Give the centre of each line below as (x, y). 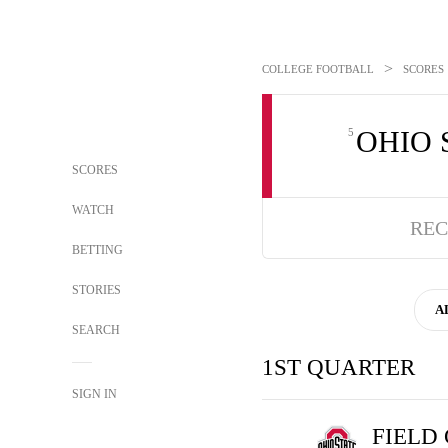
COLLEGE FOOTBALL (318, 68)
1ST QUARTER (338, 367)
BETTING (97, 250)
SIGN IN (94, 394)
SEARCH (97, 330)
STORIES (96, 290)
